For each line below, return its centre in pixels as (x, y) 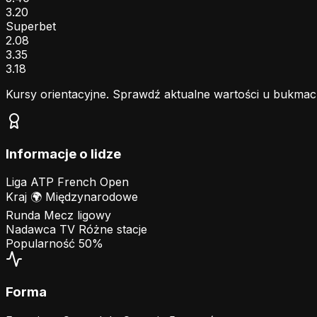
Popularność (40, 244)
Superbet (31, 26)
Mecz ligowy (77, 215)
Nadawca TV (40, 230)
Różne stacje (113, 230)
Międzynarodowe (90, 197)
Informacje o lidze (63, 154)
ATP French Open (80, 182)
